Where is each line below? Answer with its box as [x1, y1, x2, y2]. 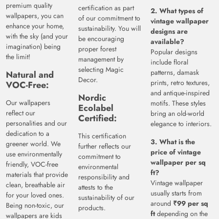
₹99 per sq [173, 198, 208, 209]
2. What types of [151, 6, 203, 16]
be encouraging [78, 34, 124, 44]
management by [78, 54, 124, 65]
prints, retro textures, [151, 78, 210, 88]
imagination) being [6, 42, 61, 52]
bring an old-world [151, 109, 204, 119]
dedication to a [6, 129, 49, 139]
